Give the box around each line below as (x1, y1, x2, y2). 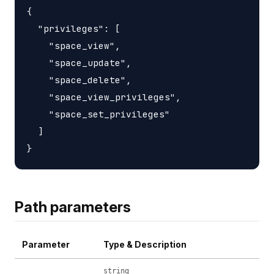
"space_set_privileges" (27, 108, 170, 120)
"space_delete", (27, 73, 131, 86)
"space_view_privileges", (27, 91, 181, 103)
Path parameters (15, 198, 131, 216)
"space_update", (27, 56, 131, 68)
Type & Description (103, 239, 187, 250)
